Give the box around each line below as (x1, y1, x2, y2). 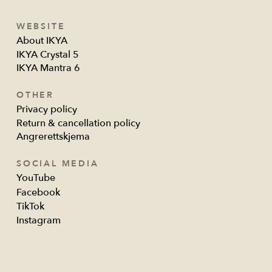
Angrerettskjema (16, 130, 90, 144)
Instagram (16, 214, 61, 228)
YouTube (16, 171, 55, 185)
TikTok (16, 199, 44, 213)
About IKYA (16, 33, 67, 47)
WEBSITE (16, 20, 66, 32)
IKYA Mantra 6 (16, 61, 80, 75)
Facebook (16, 185, 60, 199)
